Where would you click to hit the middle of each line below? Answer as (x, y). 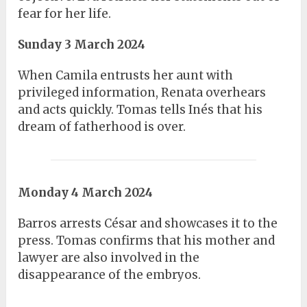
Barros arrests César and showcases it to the (148, 224)
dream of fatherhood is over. (102, 127)
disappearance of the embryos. (110, 275)
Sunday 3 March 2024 (82, 45)
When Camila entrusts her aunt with (126, 76)
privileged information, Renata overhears (142, 93)
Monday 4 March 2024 (86, 193)
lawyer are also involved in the (109, 258)
